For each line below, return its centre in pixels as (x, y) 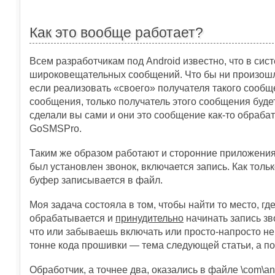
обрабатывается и (72, 218)
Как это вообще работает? (116, 33)
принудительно (149, 218)
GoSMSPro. (56, 129)
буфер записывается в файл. (96, 180)
